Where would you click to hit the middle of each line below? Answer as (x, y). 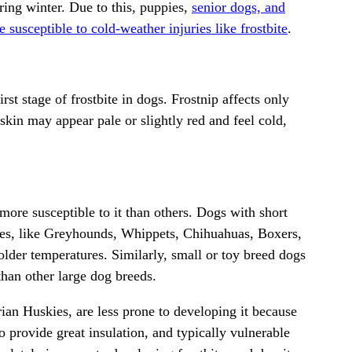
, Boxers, (276, 234)
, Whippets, (148, 234)
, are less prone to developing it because (183, 312)
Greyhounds (79, 234)
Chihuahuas (216, 234)
